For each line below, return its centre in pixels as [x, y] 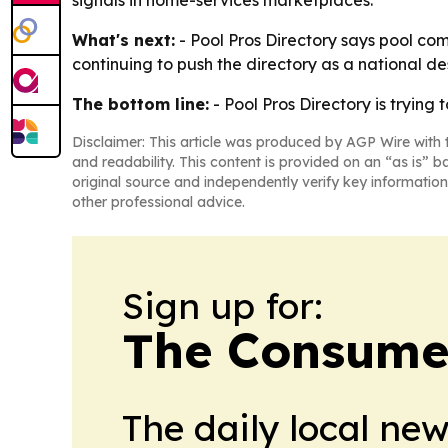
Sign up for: [222, 306]
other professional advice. [158, 202]
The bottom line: [140, 104]
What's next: [123, 40]
